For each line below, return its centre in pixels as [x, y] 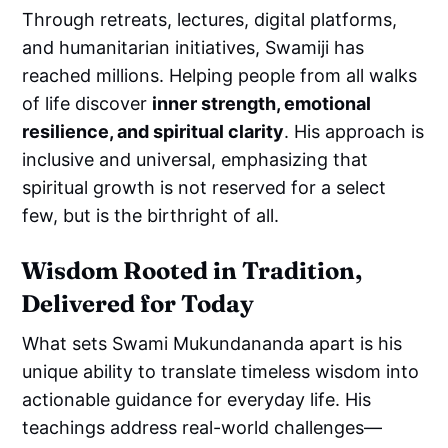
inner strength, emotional [262, 103]
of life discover [87, 103]
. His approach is [354, 131]
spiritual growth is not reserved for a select [204, 187]
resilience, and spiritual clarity [153, 131]
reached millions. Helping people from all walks [220, 75]
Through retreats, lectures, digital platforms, [210, 19]
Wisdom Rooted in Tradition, [192, 270]
